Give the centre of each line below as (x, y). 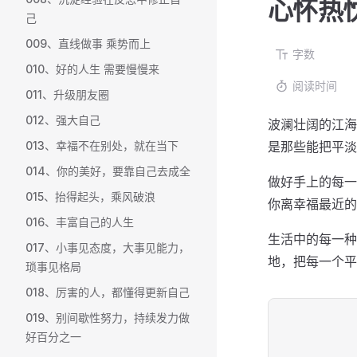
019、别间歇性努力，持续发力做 (108, 318)
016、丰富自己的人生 (80, 222)
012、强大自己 (63, 120)
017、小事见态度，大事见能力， (108, 247)
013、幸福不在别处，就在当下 (102, 145)
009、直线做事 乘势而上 (88, 43)
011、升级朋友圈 (67, 94)
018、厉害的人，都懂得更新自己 (108, 292)
